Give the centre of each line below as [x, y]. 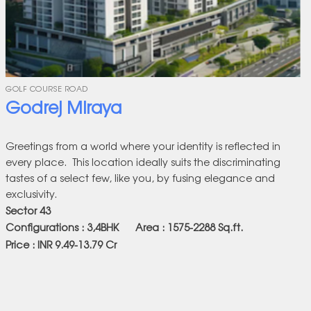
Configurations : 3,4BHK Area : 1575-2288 [111, 227]
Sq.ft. [229, 227]
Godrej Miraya [64, 107]
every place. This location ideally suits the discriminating [143, 161]
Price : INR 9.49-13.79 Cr [61, 244]
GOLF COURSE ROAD [47, 89]
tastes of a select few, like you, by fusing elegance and [141, 177]
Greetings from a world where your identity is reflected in [143, 145]
